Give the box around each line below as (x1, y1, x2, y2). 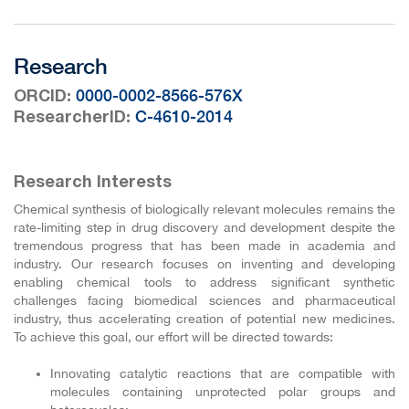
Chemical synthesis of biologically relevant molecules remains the (14, 202, 395, 217)
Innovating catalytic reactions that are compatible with (50, 366, 395, 382)
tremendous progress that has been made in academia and (14, 238, 395, 254)
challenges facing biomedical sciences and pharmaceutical (14, 293, 395, 309)
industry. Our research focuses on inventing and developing (14, 257, 395, 272)
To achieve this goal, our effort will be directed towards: (14, 330, 333, 345)
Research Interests (14, 175, 172, 191)
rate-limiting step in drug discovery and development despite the (14, 220, 395, 236)
